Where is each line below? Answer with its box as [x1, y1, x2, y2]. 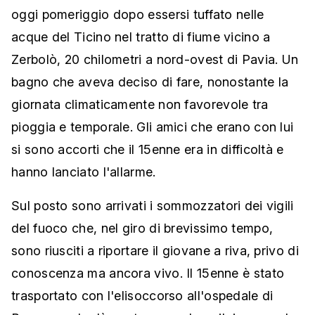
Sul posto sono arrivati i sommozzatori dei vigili [11, 198, 294, 214]
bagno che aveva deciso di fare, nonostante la [11, 75, 289, 90]
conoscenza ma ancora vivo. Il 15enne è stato [11, 266, 285, 281]
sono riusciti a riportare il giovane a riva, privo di [11, 243, 299, 259]
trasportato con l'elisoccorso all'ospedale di [11, 288, 274, 304]
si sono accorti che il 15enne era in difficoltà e [11, 142, 284, 157]
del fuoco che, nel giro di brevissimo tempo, [11, 221, 274, 236]
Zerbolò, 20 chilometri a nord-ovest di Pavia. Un [11, 52, 299, 67]
